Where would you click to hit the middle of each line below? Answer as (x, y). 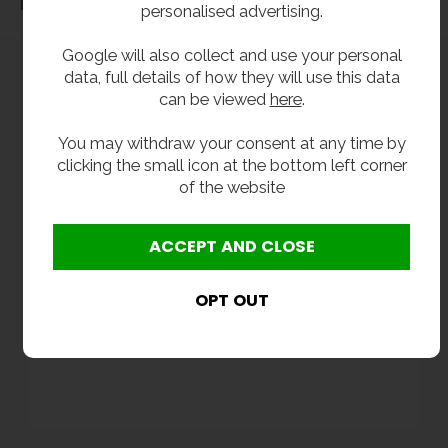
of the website (231, 186)
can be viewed (214, 98)
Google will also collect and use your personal (231, 54)
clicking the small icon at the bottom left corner (231, 164)
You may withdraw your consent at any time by (231, 142)
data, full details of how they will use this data (231, 76)
